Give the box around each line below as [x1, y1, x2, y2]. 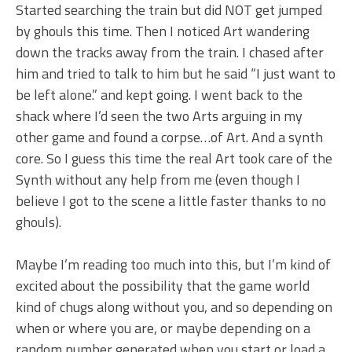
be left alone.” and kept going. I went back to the [16, 83, 302, 105]
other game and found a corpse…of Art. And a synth [16, 126, 323, 148]
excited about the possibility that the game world [16, 274, 310, 296]
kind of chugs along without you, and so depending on [16, 295, 332, 317]
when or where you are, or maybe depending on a [16, 317, 310, 339]
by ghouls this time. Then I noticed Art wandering [16, 20, 310, 42]
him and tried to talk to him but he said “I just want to [16, 62, 335, 84]
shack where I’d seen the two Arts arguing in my [16, 104, 302, 126]
